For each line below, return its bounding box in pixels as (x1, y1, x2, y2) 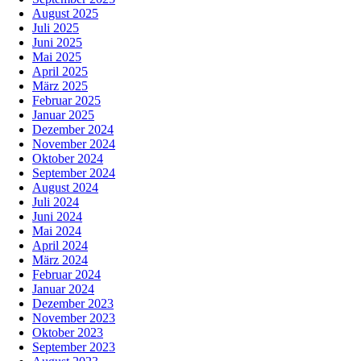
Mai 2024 (32, 224, 81, 239)
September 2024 (32, 166, 115, 180)
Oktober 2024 (32, 151, 103, 166)
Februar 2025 (32, 93, 101, 108)
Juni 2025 (32, 35, 82, 50)
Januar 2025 (32, 108, 94, 122)
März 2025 (32, 79, 88, 93)
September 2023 (32, 340, 115, 355)
